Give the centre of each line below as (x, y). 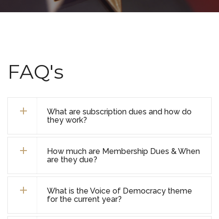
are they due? (72, 160)
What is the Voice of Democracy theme (120, 191)
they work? (67, 120)
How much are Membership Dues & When (123, 151)
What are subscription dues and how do (119, 112)
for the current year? (84, 199)
